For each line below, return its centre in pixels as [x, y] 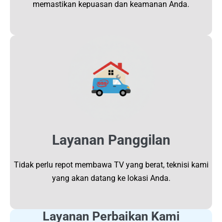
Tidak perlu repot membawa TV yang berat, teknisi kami [111, 165]
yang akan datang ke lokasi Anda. [111, 178]
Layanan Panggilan [111, 140]
